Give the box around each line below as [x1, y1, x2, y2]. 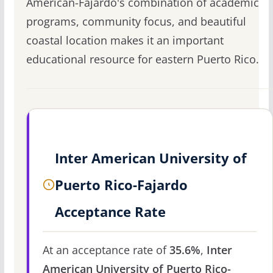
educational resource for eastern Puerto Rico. [26, 52, 259, 67]
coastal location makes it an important [26, 33, 224, 48]
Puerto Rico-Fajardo [54, 175, 188, 194]
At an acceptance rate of [42, 243, 169, 258]
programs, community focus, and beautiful [26, 14, 246, 29]
